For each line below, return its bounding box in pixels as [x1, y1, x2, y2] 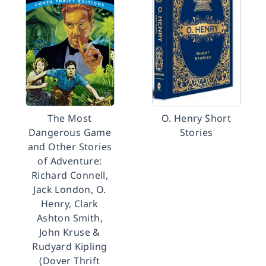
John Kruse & [39, 226, 100, 239]
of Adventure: [37, 154, 102, 167]
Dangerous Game [28, 126, 112, 139]
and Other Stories [27, 140, 112, 153]
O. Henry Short [161, 112, 232, 125]
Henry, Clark [41, 197, 99, 210]
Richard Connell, [31, 169, 109, 182]
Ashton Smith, [36, 211, 103, 224]
